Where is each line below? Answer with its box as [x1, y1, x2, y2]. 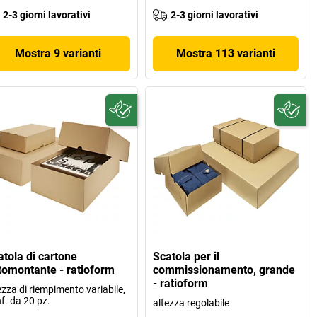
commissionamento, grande [153, 263, 296, 277]
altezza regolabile [153, 297, 230, 309]
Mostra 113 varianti [176, 46, 276, 60]
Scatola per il [153, 250, 220, 264]
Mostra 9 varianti [14, 46, 101, 60]
